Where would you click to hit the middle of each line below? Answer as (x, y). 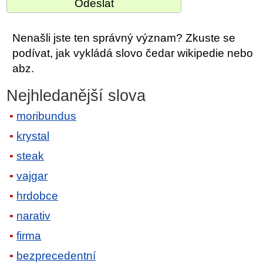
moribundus (47, 116)
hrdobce (38, 196)
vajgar (32, 176)
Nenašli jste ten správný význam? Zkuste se (124, 38)
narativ (34, 216)
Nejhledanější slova (76, 95)
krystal (33, 136)
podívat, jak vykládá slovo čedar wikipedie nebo (133, 53)
